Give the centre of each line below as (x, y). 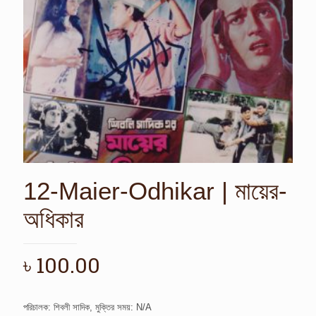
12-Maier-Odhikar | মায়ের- (155, 190)
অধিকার (54, 219)
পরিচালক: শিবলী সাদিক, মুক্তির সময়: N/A (87, 307)
